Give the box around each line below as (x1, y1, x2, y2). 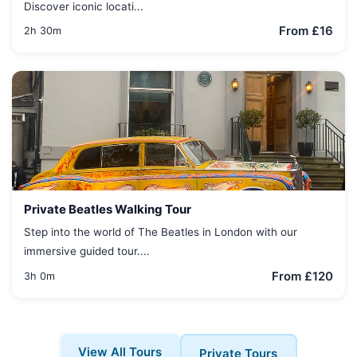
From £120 (272, 268, 333, 284)
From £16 (279, 23, 333, 38)
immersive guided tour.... (24, 245, 150, 257)
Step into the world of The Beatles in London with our (24, 226, 297, 238)
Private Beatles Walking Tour (24, 201, 191, 217)
